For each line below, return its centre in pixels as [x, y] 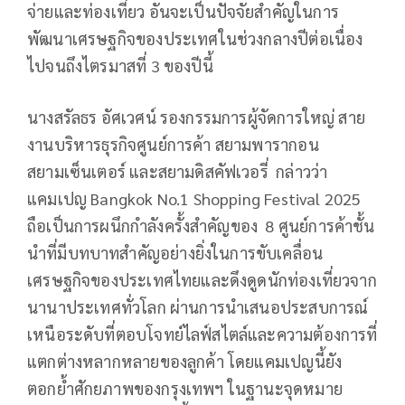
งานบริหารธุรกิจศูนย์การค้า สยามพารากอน [173, 144]
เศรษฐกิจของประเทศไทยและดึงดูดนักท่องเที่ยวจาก [202, 279]
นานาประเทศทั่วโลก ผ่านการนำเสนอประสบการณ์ [198, 306]
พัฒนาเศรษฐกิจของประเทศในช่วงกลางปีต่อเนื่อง [195, 38]
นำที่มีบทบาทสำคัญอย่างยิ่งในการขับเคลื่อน [175, 252]
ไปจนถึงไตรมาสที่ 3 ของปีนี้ [120, 65]
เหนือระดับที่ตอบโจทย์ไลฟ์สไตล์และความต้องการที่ [202, 334]
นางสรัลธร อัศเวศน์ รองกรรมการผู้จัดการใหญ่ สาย [197, 117]
